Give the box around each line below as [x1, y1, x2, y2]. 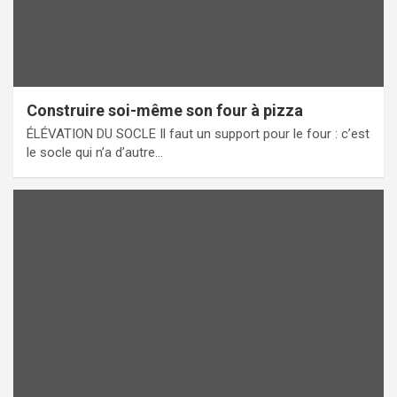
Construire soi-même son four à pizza [27, 101, 303, 121]
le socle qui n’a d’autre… [27, 144, 163, 161]
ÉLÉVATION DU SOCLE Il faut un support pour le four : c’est [27, 126, 370, 143]
